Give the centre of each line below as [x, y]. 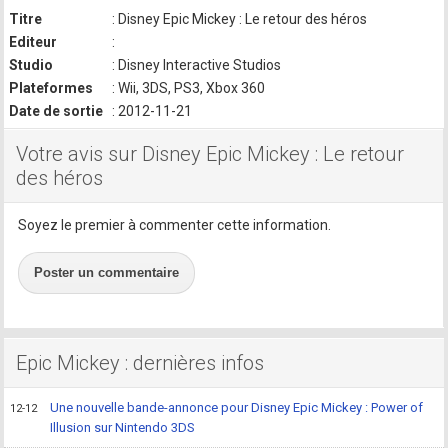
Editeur [33, 42]
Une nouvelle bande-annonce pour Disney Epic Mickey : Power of [237, 408]
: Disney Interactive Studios [195, 65]
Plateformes [51, 88]
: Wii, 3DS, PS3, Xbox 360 [187, 88]
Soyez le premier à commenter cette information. [175, 225]
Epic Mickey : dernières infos [140, 363]
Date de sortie [56, 111]
